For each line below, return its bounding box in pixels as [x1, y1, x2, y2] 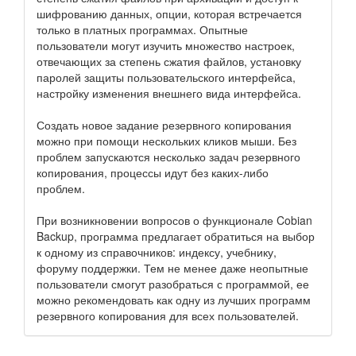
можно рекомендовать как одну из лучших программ [37, 292, 311, 308]
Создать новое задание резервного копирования [37, 117, 292, 133]
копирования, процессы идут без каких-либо [37, 164, 269, 180]
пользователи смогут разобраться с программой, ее [37, 276, 309, 292]
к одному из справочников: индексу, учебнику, [37, 244, 277, 260]
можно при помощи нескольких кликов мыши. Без [37, 133, 296, 149]
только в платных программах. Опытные [37, 21, 248, 37]
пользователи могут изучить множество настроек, [37, 37, 295, 53]
